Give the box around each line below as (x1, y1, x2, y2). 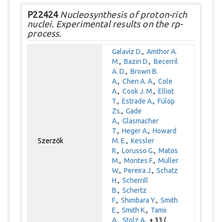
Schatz (157, 166, 178, 175)
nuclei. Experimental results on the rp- (27, 19, 183, 29)
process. (27, 28, 61, 39)
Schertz (122, 186, 147, 195)
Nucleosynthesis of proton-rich (58, 9, 187, 20)
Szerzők (38, 137, 64, 145)
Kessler (131, 137, 155, 145)
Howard (153, 127, 177, 135)
